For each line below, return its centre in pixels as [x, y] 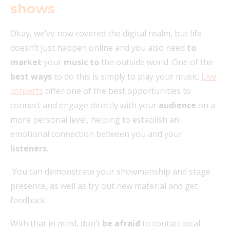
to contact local [171, 223]
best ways [31, 76]
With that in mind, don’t [55, 223]
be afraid [121, 223]
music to [81, 62]
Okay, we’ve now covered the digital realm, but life [106, 33]
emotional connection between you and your [96, 134]
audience [177, 105]
